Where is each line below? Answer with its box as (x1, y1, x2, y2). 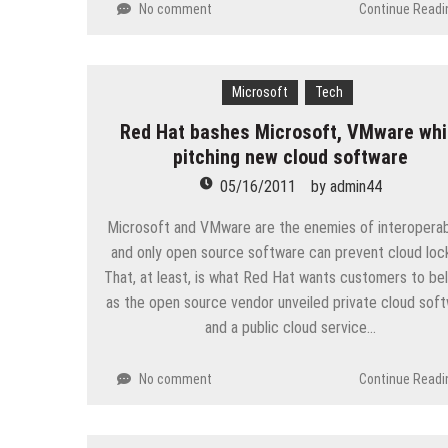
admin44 (329, 176, 382, 196)
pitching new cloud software (173, 144, 409, 169)
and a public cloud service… (205, 317, 377, 337)
